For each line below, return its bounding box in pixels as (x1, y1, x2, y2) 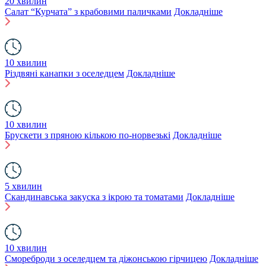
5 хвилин (5, 181, 42, 191)
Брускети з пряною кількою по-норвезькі (5, 130, 170, 140)
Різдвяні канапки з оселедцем (5, 68, 124, 78)
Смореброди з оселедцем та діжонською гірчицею (5, 254, 207, 264)
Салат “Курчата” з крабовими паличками (5, 7, 172, 17)
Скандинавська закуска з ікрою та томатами (5, 192, 183, 202)
